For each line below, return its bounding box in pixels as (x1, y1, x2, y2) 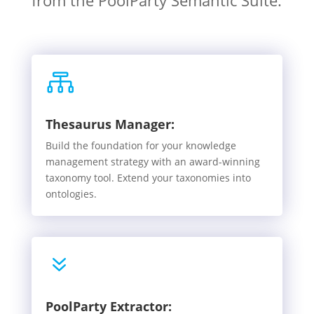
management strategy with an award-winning (45, 155, 260, 168)
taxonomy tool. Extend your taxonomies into (45, 171, 251, 184)
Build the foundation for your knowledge (45, 139, 236, 152)
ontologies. (45, 187, 97, 200)
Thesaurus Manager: (45, 116, 175, 132)
